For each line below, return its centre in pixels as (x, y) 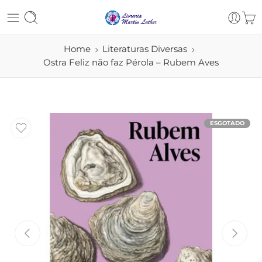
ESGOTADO (227, 123)
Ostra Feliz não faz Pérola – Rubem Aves (131, 63)
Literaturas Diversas (144, 49)
